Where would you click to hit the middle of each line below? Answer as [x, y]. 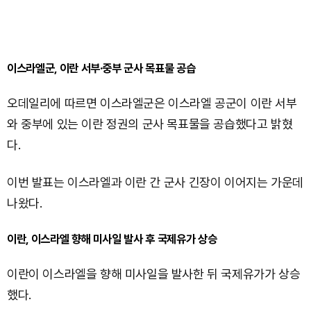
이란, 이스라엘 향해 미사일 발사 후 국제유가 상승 [112, 238]
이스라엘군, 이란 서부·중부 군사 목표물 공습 [101, 68]
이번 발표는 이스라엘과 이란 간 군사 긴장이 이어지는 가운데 [155, 182]
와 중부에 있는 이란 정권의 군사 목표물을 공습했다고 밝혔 [150, 124]
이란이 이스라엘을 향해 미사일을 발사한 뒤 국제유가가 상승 [154, 274]
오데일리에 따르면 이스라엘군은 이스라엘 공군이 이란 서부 [152, 103]
